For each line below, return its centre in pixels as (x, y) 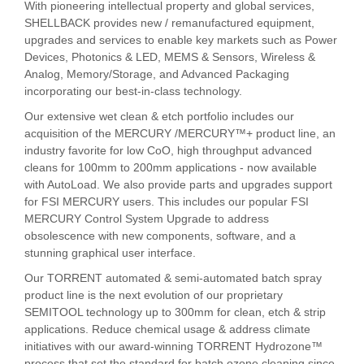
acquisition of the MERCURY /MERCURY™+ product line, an (180, 133)
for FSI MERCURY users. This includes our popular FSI (167, 201)
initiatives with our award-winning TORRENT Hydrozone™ (173, 346)
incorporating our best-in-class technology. (133, 91)
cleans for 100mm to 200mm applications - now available (171, 167)
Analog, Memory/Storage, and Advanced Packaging (157, 74)
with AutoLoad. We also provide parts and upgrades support (178, 184)
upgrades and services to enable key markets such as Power (181, 40)
